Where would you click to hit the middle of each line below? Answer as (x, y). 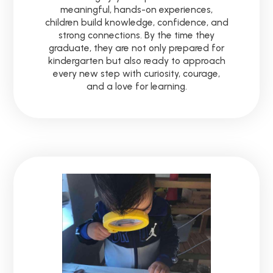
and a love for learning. (136, 87)
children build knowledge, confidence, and (136, 23)
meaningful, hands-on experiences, (136, 10)
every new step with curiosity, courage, (136, 74)
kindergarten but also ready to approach (136, 61)
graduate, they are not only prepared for (136, 48)
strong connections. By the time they (136, 35)
